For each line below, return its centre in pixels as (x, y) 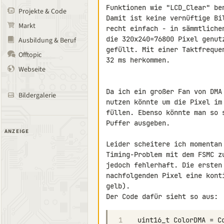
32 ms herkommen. (138, 60)
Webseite (32, 69)
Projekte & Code (42, 11)
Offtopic (30, 55)
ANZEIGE (17, 131)
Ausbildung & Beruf (47, 40)
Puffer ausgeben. (138, 123)
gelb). (118, 186)
